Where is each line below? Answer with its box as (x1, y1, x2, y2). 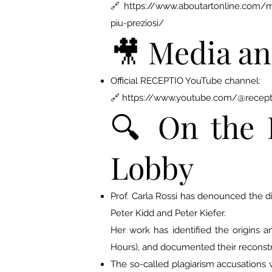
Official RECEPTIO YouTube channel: (110, 75, 260, 86)
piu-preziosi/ (110, 18, 164, 29)
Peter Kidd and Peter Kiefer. (110, 208, 226, 219)
